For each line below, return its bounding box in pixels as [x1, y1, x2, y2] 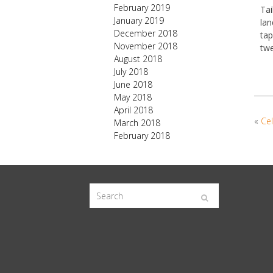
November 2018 [114, 40, 177, 52]
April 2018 [114, 104, 153, 116]
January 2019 [114, 15, 164, 26]
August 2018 [114, 53, 162, 65]
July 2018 [114, 66, 148, 77]
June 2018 [114, 79, 152, 90]
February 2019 [114, 2, 170, 13]
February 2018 [114, 130, 170, 141]
